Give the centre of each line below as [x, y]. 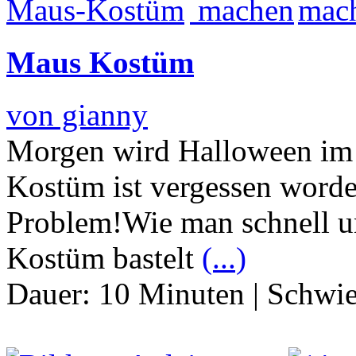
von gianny [77, 115]
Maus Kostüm [100, 63]
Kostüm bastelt [104, 258]
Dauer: [52, 294]
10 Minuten [172, 294]
